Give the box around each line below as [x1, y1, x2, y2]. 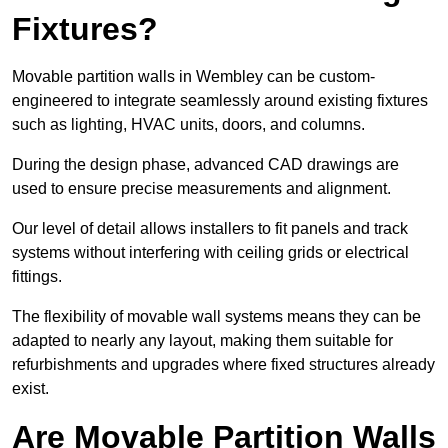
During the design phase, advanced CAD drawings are [12, 156, 399, 174]
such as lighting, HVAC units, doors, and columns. [12, 116, 369, 134]
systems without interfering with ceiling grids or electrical [12, 244, 409, 262]
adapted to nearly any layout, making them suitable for [12, 332, 393, 350]
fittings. [12, 268, 66, 286]
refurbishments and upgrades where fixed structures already [12, 356, 435, 374]
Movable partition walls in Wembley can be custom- [12, 68, 375, 86]
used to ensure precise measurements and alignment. [12, 180, 395, 198]
